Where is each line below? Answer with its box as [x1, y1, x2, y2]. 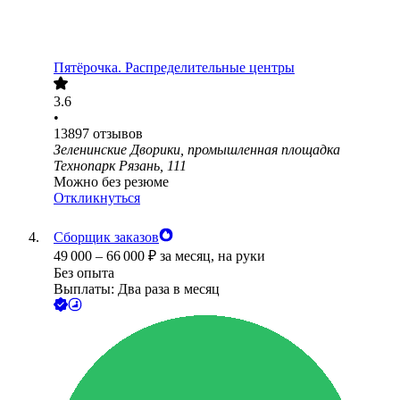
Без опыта [54, 265, 114, 281]
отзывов [93, 126, 143, 142]
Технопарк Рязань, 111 [54, 158, 187, 174]
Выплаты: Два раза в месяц [54, 281, 220, 297]
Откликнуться [54, 190, 140, 206]
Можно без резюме [54, 174, 169, 190]
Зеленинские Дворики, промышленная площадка [54, 142, 340, 158]
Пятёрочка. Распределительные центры [54, 60, 295, 76]
